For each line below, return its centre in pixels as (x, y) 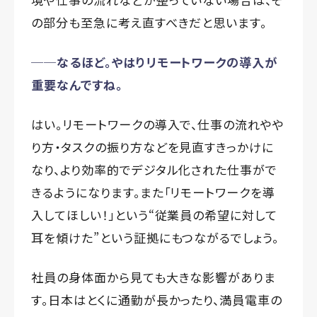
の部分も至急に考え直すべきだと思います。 (149, 22)
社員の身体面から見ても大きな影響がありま (154, 277)
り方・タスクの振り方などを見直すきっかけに (153, 146)
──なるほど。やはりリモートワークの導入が (155, 62)
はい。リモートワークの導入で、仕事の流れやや (158, 124)
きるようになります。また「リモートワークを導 (154, 192)
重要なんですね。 (77, 84)
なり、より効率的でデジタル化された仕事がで (155, 169)
